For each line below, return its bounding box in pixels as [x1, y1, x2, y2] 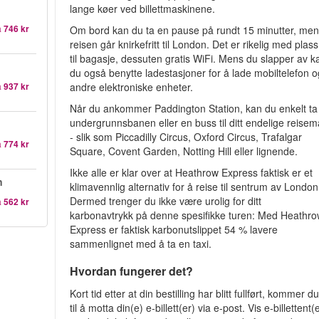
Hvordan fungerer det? [70, 263, 194, 279]
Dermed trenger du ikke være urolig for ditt [70, 194, 262, 208]
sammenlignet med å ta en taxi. [70, 236, 212, 251]
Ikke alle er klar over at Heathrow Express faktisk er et [70, 165, 313, 179]
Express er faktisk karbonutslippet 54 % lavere [70, 222, 278, 236]
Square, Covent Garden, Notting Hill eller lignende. [70, 144, 298, 158]
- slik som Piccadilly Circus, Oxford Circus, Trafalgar [70, 130, 303, 144]
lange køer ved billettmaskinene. [70, 1, 221, 16]
